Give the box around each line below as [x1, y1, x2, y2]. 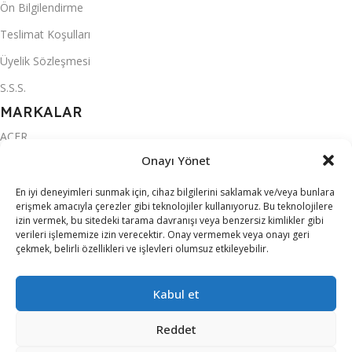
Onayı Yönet [141, 152, 211, 168]
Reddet [156, 321, 196, 337]
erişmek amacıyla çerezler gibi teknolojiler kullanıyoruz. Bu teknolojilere [16, 200, 333, 213]
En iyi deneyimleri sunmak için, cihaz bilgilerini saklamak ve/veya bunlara [16, 185, 335, 199]
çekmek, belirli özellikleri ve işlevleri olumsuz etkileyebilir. [16, 242, 269, 255]
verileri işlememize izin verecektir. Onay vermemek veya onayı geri [16, 228, 310, 241]
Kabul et [152, 285, 200, 302]
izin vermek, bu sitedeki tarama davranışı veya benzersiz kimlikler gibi [16, 214, 324, 227]
